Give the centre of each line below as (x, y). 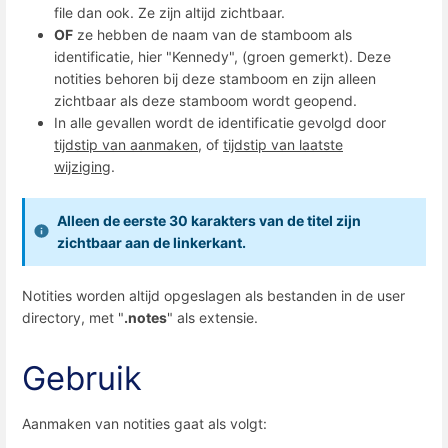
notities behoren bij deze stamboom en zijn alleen (215, 79)
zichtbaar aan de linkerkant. (151, 242)
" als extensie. (212, 317)
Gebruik (82, 377)
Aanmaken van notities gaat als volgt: (144, 424)
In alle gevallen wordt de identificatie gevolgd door (220, 123)
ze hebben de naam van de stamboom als (212, 35)
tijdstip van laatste (283, 145)
